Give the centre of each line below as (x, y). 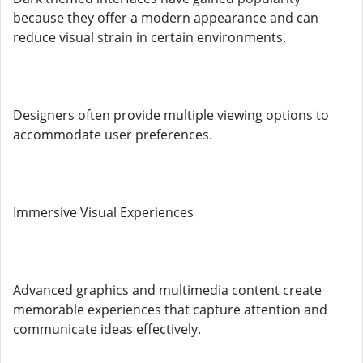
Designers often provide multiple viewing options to (171, 115)
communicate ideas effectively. (107, 329)
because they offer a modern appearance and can (166, 18)
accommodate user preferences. (113, 135)
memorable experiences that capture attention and (170, 310)
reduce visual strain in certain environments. (149, 37)
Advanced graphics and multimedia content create (167, 290)
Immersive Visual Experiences (103, 212)
